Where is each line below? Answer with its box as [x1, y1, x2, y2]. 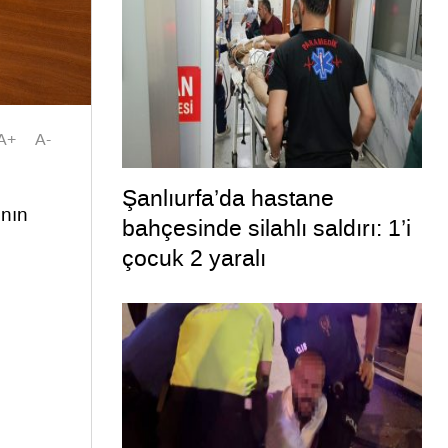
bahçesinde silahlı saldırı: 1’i [121, 213, 411, 244]
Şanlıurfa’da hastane [121, 183, 334, 214]
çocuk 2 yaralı [121, 243, 266, 274]
